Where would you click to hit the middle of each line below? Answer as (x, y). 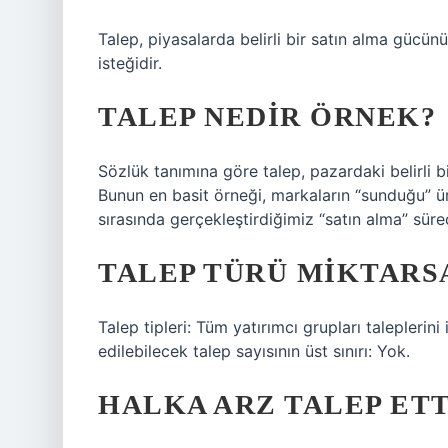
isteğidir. (130, 63)
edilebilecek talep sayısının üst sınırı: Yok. (254, 351)
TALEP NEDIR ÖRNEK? (267, 116)
